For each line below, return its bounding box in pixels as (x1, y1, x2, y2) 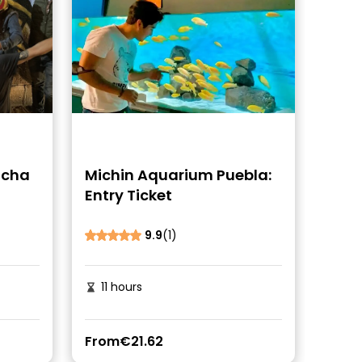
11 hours (97, 279, 142, 295)
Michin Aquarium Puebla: (84, 165, 271, 185)
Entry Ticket (84, 185, 172, 205)
